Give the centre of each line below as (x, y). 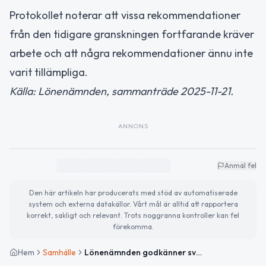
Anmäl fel (240, 165)
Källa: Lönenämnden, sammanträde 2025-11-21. (121, 91)
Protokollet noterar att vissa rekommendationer (125, 15)
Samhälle (59, 252)
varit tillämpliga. (49, 72)
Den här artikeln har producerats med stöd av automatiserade (133, 193)
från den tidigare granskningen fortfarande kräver (132, 34)
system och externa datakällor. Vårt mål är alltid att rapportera (133, 204)
